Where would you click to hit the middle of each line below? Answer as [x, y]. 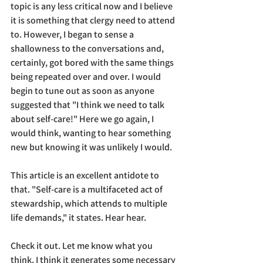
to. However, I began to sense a [73, 35]
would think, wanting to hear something [92, 133]
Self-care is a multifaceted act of [100, 190]
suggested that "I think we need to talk [88, 105]
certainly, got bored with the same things [93, 63]
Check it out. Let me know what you [82, 246]
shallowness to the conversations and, [88, 49]
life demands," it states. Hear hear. [78, 218]
